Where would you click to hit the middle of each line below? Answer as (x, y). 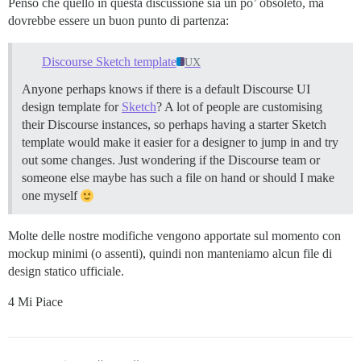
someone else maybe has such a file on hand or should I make (178, 177)
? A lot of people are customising (239, 106)
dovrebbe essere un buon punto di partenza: (118, 21)
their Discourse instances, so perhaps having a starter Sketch (174, 124)
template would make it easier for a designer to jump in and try (180, 142)
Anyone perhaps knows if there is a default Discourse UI (166, 89)
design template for (72, 106)
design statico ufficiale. (66, 271)
